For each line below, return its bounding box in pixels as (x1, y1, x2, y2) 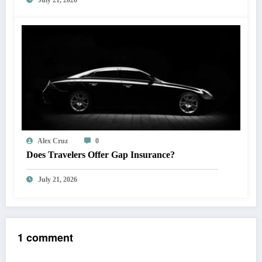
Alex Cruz (37, 137, 68, 146)
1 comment (18, 230, 73, 246)
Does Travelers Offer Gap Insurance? (26, 150, 175, 160)
